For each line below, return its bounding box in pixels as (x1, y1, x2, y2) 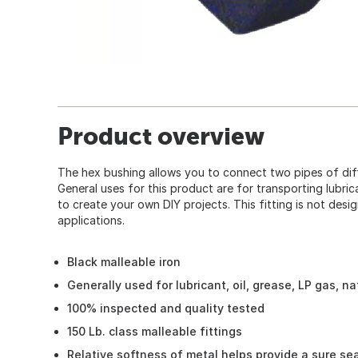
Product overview (58, 121, 265, 149)
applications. (58, 213, 125, 227)
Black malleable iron (67, 254, 181, 268)
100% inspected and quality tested (67, 300, 265, 315)
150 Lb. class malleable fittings (67, 324, 242, 338)
